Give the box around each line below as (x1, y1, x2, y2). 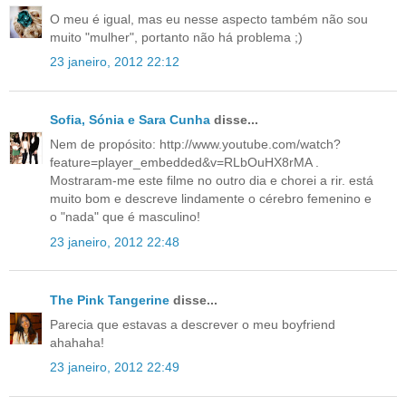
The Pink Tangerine (50, 292, 169, 307)
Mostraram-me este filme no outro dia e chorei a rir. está (50, 173, 373, 188)
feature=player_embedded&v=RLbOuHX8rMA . (50, 155, 319, 170)
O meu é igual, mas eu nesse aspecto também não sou (50, 11, 368, 26)
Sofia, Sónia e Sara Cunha (50, 112, 210, 128)
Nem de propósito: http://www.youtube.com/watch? (50, 137, 341, 152)
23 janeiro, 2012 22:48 (50, 234, 179, 249)
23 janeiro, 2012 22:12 (50, 53, 179, 69)
